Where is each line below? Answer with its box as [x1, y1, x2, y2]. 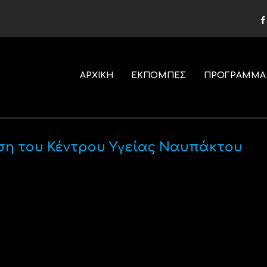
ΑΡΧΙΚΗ [79, 71, 113, 80]
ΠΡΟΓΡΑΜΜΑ [203, 71, 266, 80]
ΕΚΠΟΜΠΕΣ [131, 71, 186, 80]
